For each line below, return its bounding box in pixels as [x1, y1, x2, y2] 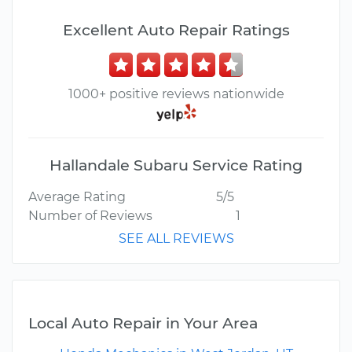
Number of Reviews [28, 208, 152, 224]
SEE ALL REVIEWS [118, 231, 234, 247]
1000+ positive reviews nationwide [68, 86, 284, 101]
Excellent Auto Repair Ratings [62, 20, 290, 39]
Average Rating [28, 189, 126, 205]
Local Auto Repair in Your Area [28, 313, 258, 333]
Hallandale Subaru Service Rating [49, 156, 302, 175]
